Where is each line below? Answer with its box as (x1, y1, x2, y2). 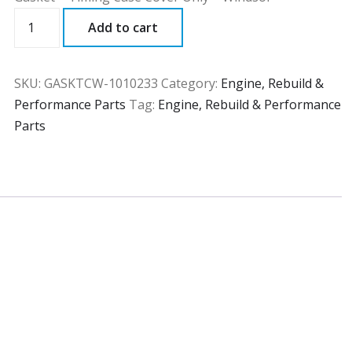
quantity (13, 30, 69, 47)
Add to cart (88, 19, 159, 36)
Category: (161, 75, 222, 93)
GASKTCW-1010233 (44, 75, 159, 93)
